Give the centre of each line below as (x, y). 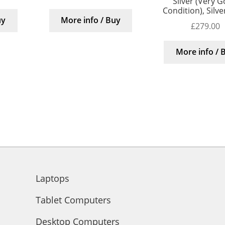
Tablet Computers (73, 200)
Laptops (52, 179)
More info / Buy (90, 20)
